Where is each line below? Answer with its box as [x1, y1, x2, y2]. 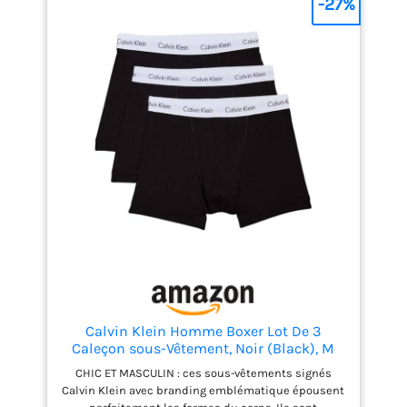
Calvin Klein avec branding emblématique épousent [62, 383, 345, 398]
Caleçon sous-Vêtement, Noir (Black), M [72, 339, 335, 357]
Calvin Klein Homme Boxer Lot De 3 [84, 322, 322, 340]
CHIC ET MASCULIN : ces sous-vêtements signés [74, 366, 332, 381]
